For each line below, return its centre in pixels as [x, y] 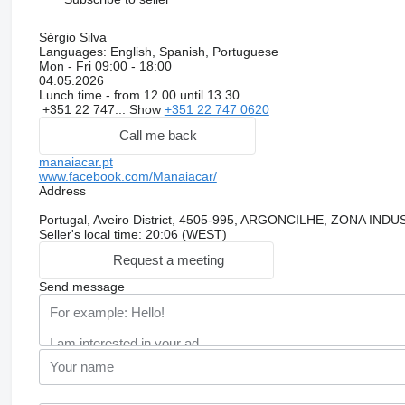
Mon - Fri [66, 66]
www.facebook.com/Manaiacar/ [127, 176]
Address [62, 190]
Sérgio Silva [72, 37]
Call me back [158, 136]
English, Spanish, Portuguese [192, 51]
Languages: [72, 51]
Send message [81, 286]
